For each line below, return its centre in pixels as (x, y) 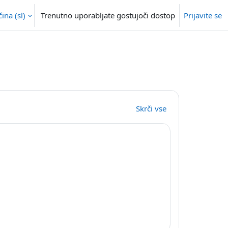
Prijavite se (203, 15)
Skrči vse (151, 108)
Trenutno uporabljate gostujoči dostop (108, 15)
